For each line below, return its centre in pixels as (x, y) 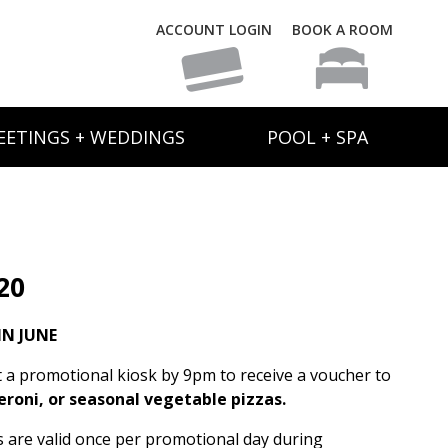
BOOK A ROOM (342, 29)
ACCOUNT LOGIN (214, 29)
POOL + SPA (317, 137)
